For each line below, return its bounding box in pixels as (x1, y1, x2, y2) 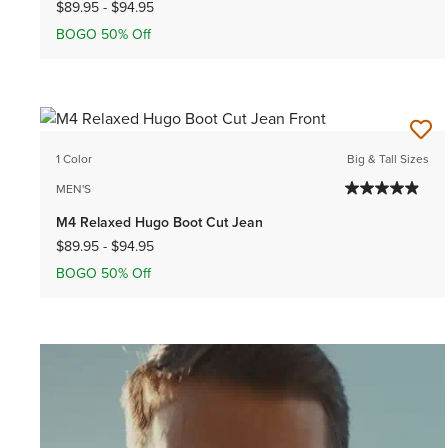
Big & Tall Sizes (347, 149, 430, 168)
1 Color (56, 149, 92, 168)
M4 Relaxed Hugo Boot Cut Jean (56, 211, 263, 233)
